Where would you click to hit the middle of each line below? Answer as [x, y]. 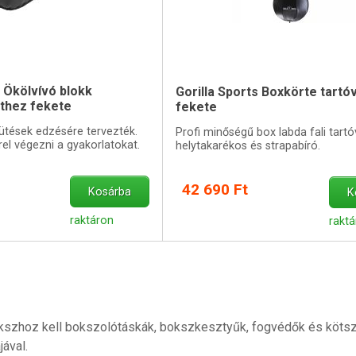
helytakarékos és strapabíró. [248, 145]
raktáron [92, 220]
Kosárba [110, 192]
